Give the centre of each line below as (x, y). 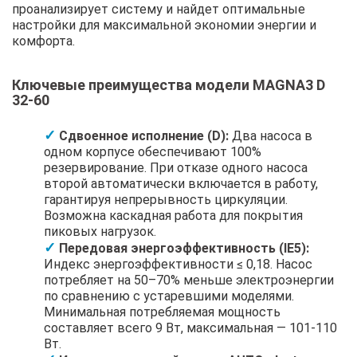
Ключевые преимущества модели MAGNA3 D (169, 84)
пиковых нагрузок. (100, 231)
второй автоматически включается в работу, (181, 183)
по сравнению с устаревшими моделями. (169, 296)
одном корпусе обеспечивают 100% (153, 151)
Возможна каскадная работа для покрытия (173, 215)
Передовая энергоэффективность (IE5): (184, 248)
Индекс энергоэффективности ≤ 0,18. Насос (178, 264)
